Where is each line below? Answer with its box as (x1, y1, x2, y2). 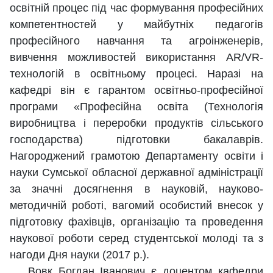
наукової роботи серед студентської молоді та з (10, 232, 263, 245)
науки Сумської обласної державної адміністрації (10, 166, 263, 179)
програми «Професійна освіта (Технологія (10, 101, 263, 113)
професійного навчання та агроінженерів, (10, 35, 263, 48)
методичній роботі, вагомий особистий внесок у (10, 199, 263, 212)
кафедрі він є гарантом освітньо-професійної (10, 84, 263, 97)
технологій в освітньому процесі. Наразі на (10, 68, 263, 80)
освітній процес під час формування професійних (10, 2, 263, 15)
